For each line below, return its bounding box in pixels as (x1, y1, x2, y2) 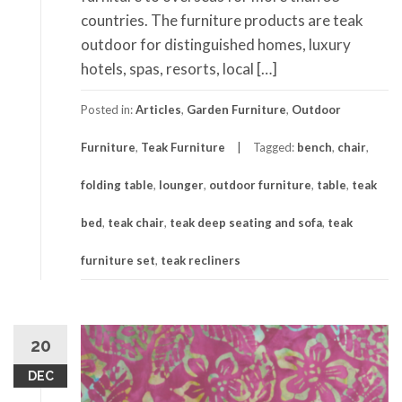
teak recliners (161, 253, 240, 268)
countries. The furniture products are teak (81, 11, 363, 31)
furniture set (81, 253, 155, 268)
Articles (135, 102, 181, 118)
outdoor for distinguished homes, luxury (81, 35, 351, 55)
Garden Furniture (187, 102, 286, 118)
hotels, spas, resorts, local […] (81, 59, 277, 79)
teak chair (108, 215, 164, 231)
